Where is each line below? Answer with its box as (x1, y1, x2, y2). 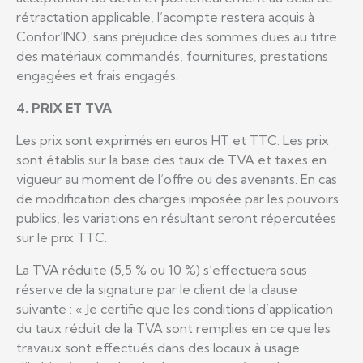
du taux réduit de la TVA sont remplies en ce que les (16, 319, 331, 336)
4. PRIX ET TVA (16, 99, 112, 116)
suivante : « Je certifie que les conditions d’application (16, 300, 333, 317)
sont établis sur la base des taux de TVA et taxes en (16, 151, 327, 168)
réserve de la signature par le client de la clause (16, 280, 297, 297)
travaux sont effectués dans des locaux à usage (16, 339, 300, 356)
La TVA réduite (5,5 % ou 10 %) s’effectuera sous (16, 261, 307, 278)
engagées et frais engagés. (16, 66, 178, 83)
